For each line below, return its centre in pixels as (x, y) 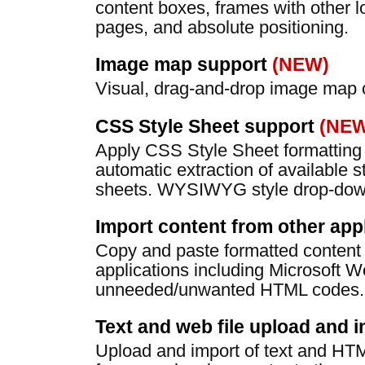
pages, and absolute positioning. (222, 27)
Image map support (184, 65)
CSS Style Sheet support (207, 126)
